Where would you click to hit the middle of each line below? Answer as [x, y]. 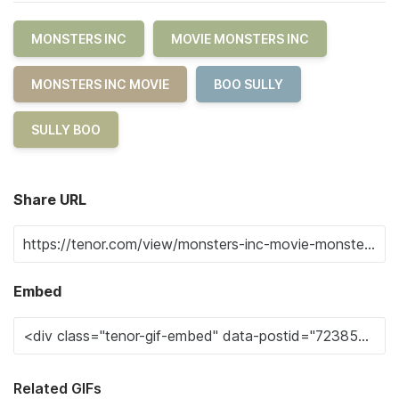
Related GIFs [57, 388]
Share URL [50, 199]
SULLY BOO [66, 130]
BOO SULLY [248, 84]
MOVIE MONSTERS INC [240, 39]
